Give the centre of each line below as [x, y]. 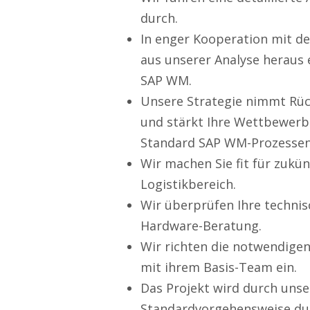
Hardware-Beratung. [201, 226]
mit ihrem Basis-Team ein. [219, 267]
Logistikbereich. [188, 184]
